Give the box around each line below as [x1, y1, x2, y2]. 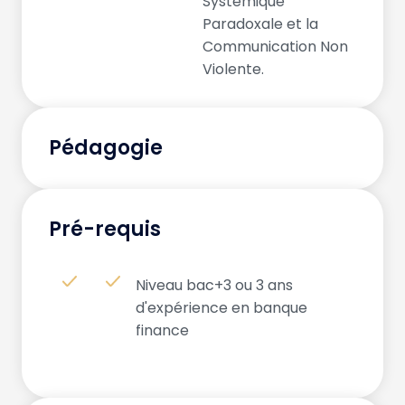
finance [136, 319, 189, 341]
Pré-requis [49, 214, 161, 243]
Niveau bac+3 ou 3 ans [136, 274, 293, 296]
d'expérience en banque [136, 297, 307, 318]
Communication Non [202, 35, 348, 57]
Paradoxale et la [202, 13, 318, 34]
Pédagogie [49, 133, 163, 162]
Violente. [202, 58, 264, 80]
